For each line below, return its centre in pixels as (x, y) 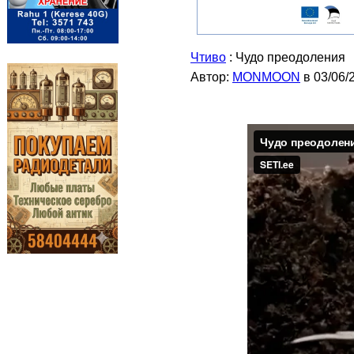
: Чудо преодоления (286, 57)
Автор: (211, 77)
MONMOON (266, 77)
